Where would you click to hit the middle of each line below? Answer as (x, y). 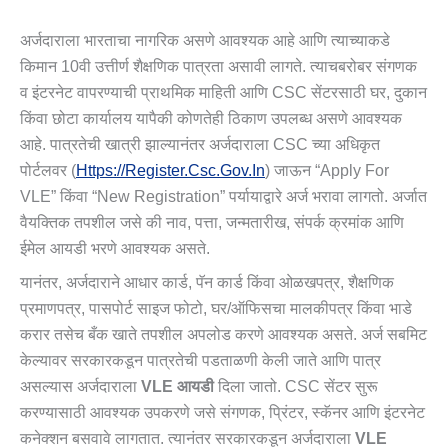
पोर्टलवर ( (48, 171)
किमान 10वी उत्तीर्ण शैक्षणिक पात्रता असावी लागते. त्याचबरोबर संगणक (218, 67)
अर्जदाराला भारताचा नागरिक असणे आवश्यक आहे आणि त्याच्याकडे (205, 41)
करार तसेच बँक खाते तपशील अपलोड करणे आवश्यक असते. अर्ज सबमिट (223, 335)
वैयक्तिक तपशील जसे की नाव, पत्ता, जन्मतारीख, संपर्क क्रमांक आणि (212, 223)
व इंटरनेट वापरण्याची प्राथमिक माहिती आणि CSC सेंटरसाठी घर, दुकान (223, 93)
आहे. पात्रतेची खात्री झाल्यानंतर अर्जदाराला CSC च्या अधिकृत (200, 145)
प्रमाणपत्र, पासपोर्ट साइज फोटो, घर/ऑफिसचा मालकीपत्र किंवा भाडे (216, 309)
